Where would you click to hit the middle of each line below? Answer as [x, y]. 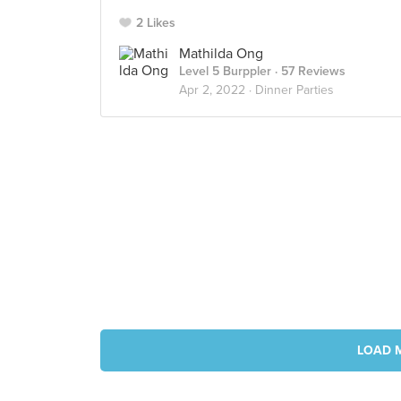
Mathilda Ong [221, 54]
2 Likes [156, 23]
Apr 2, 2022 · [217, 90]
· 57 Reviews [308, 71]
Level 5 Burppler [225, 71]
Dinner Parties [294, 90]
